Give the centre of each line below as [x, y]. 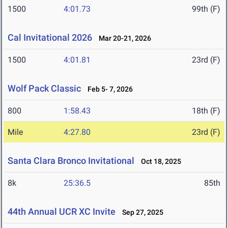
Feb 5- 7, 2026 [108, 89]
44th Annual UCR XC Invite [62, 212]
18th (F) [206, 111]
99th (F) [206, 9]
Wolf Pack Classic [44, 89]
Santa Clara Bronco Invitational [72, 161]
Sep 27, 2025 [140, 212]
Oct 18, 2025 [159, 162]
